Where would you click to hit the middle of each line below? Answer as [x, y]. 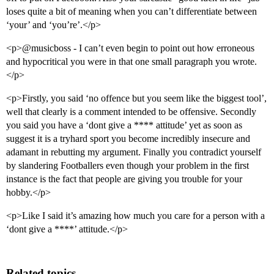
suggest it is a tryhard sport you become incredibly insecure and [128, 139]
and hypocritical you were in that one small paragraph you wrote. [131, 62]
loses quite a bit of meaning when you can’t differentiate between [131, 12]
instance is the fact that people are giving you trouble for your [124, 179]
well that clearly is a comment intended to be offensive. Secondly [131, 112]
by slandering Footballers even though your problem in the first [128, 166]
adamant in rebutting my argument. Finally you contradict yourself [134, 152]
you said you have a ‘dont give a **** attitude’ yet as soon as [124, 125]
